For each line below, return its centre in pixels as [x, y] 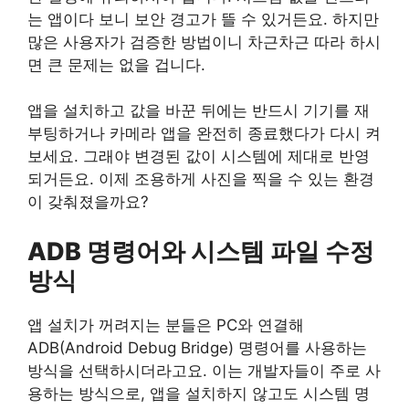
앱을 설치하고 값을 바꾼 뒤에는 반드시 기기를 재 [199, 111]
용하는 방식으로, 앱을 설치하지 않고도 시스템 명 [199, 393]
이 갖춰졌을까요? [88, 202]
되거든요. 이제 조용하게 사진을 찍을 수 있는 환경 [201, 179]
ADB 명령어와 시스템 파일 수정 [201, 251]
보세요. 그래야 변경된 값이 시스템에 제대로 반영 [199, 157]
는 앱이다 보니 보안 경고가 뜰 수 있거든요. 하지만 [203, 19]
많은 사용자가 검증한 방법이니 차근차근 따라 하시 [204, 42]
